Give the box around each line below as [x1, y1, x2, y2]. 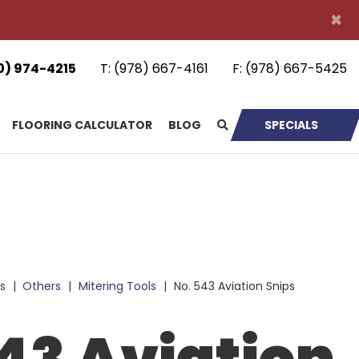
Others [22, 278, 62, 294]
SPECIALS [264, 117, 318, 133]
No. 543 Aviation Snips [170, 278, 295, 294]
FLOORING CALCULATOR [12, 117, 152, 133]
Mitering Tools [79, 278, 157, 294]
